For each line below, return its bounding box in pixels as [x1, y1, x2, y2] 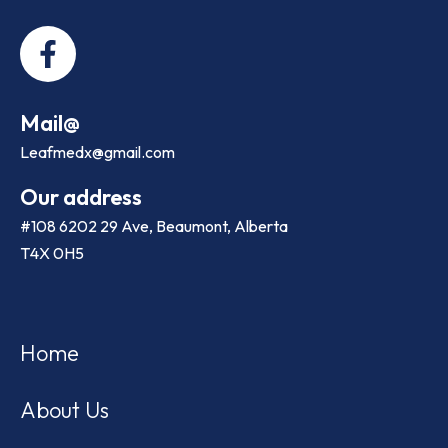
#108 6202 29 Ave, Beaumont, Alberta [20, 216, 288, 237]
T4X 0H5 [20, 243, 84, 264]
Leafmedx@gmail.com [20, 142, 175, 163]
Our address [20, 183, 142, 212]
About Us [20, 396, 109, 425]
